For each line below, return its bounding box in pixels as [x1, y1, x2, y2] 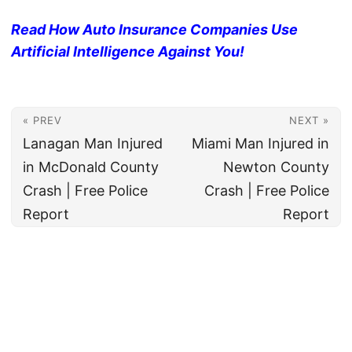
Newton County [223, 159, 329, 176]
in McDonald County [23, 159, 159, 176]
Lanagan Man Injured [23, 135, 163, 152]
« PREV [23, 114, 62, 127]
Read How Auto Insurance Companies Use [11, 21, 298, 38]
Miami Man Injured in [192, 135, 329, 152]
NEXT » [289, 114, 329, 127]
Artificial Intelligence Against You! [11, 43, 244, 60]
